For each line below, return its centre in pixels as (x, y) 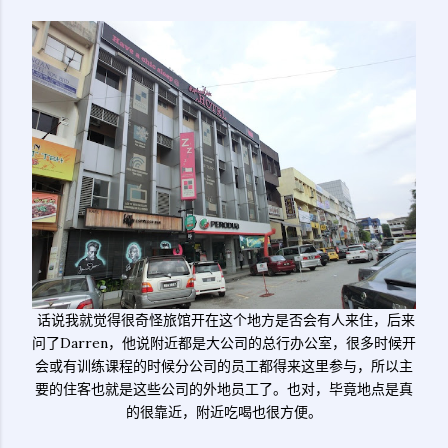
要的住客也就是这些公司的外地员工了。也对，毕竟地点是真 (224, 389)
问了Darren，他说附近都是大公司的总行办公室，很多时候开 (224, 343)
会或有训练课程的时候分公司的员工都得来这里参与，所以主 (224, 366)
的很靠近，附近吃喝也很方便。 (224, 412)
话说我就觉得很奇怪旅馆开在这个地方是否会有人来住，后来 (224, 320)
